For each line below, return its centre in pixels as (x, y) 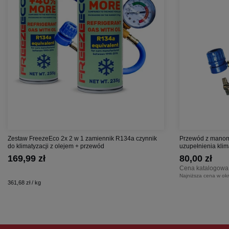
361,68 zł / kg (24, 182)
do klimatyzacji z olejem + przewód (56, 146)
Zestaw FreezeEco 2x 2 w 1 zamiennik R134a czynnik (82, 138)
